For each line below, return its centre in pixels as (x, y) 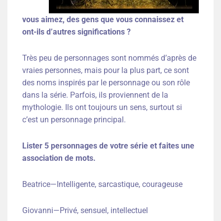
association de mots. (59, 158)
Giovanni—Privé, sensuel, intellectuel (85, 211)
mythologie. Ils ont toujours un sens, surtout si (102, 108)
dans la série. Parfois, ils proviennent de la (95, 95)
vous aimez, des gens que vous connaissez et (103, 20)
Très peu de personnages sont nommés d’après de (109, 58)
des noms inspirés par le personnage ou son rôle (106, 83)
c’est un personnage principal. (74, 120)
